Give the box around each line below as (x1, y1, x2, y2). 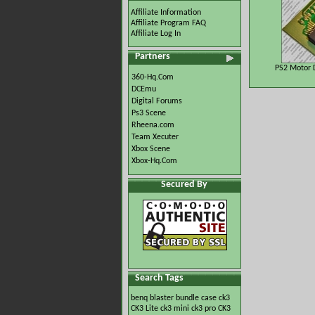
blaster (150, 294, 174, 302)
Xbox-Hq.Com (131, 157, 177, 165)
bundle (176, 294, 199, 302)
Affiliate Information (131, 8, 201, 17)
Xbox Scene (131, 145, 170, 153)
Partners (135, 51, 170, 62)
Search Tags (135, 273, 184, 283)
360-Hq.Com (131, 73, 174, 82)
